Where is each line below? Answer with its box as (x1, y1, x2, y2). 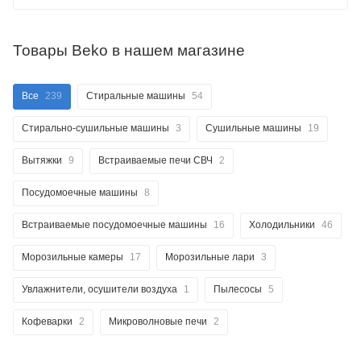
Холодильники (249, 219, 315, 231)
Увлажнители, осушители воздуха (22, 284, 177, 296)
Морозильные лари (165, 251, 255, 263)
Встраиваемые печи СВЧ (98, 155, 213, 167)
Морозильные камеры (22, 251, 123, 263)
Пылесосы (214, 284, 262, 296)
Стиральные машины (86, 90, 185, 102)
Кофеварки (22, 316, 73, 328)
